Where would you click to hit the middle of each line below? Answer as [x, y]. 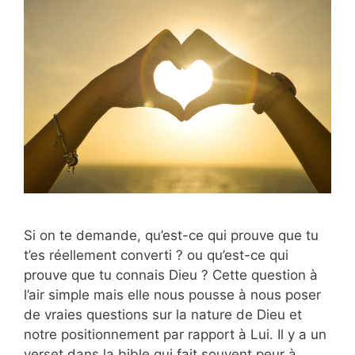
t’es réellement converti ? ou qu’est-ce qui [156, 255]
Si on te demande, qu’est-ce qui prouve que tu [171, 235]
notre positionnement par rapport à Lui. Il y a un [175, 334]
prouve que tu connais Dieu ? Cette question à [171, 275]
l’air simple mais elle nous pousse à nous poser [172, 294]
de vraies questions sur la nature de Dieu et [163, 314]
